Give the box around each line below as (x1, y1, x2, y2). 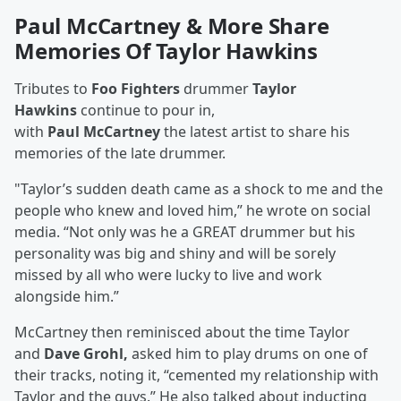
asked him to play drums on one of (128, 344, 368, 363)
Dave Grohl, (44, 344, 128, 363)
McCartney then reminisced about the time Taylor (14, 322, 350, 342)
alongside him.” (14, 286, 119, 306)
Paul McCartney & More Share (14, 11, 329, 40)
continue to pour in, (77, 100, 215, 120)
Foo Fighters (91, 79, 180, 98)
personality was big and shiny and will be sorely (14, 243, 336, 263)
